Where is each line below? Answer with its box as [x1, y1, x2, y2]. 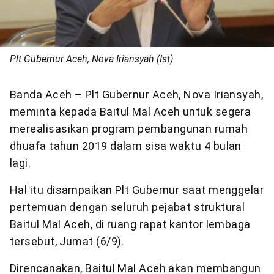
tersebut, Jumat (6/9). [10, 234, 124, 248]
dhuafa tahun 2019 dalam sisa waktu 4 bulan [10, 139, 242, 152]
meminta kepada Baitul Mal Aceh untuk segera [10, 105, 251, 118]
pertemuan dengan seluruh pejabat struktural [10, 200, 245, 213]
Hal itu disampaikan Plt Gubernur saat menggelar [10, 183, 264, 196]
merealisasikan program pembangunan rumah [10, 122, 248, 135]
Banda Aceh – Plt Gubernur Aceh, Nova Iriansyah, [10, 87, 264, 101]
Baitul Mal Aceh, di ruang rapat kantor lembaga [10, 217, 251, 231]
